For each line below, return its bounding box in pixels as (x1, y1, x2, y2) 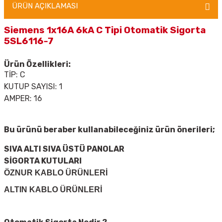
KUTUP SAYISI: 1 (4, 82, 62, 92)
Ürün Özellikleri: (4, 59, 71, 69)
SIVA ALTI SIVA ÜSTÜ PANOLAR (4, 144, 124, 154)
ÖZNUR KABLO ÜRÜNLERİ (4, 168, 108, 177)
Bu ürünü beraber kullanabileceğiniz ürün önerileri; (4, 125, 215, 135)
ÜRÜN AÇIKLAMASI (12, 1, 78, 11)
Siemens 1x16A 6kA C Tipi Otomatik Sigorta (4, 25, 206, 36)
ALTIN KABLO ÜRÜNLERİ (4, 185, 102, 194)
